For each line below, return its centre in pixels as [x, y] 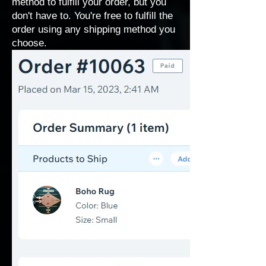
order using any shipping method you [94, 29]
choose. [29, 43]
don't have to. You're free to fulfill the [92, 16]
